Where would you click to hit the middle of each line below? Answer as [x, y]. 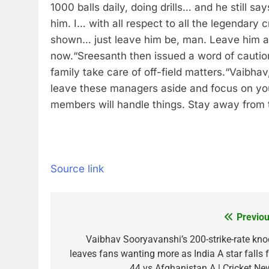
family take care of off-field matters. [138, 72]
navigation [95, 242]
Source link [77, 168]
